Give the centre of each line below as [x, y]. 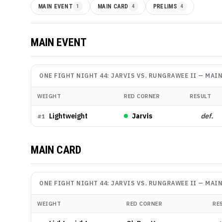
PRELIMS [165, 6]
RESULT [200, 96]
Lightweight [68, 116]
